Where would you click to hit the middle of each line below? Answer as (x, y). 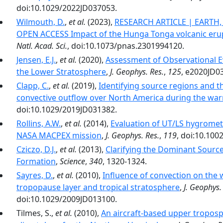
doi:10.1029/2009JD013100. (67, 199)
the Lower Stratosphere (61, 72)
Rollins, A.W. (39, 123)
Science (72, 161)
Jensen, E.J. (36, 60)
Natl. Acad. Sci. (42, 46)
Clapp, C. (33, 86)
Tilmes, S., (36, 213)
